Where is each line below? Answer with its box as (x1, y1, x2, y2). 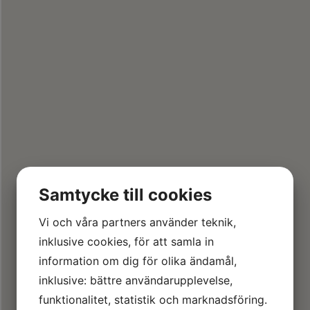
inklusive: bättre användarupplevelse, (39, 273, 232, 287)
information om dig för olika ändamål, (39, 253, 237, 268)
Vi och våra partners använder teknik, (39, 215, 236, 229)
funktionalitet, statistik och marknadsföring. (39, 292, 267, 307)
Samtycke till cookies (39, 184, 212, 205)
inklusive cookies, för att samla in (39, 234, 214, 248)
